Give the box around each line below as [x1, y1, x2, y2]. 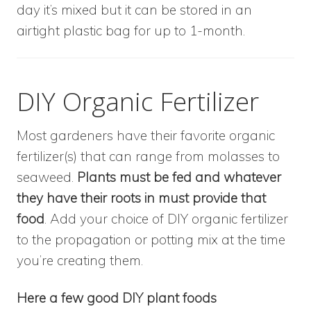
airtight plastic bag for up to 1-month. [17, 22, 245, 39]
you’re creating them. [17, 251, 143, 269]
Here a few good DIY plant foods [17, 289, 217, 306]
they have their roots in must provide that [17, 189, 266, 206]
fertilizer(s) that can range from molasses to [17, 147, 280, 165]
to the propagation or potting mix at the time [17, 230, 285, 248]
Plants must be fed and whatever [77, 168, 281, 185]
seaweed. [17, 168, 77, 185]
